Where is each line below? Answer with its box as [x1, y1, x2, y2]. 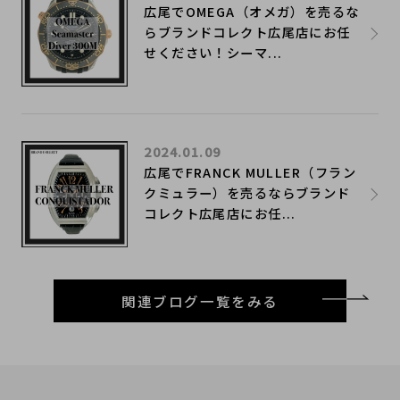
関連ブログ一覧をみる [121, 290, 279, 311]
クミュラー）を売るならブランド [144, 182, 351, 202]
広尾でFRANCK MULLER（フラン [144, 162, 356, 181]
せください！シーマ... [144, 42, 283, 62]
